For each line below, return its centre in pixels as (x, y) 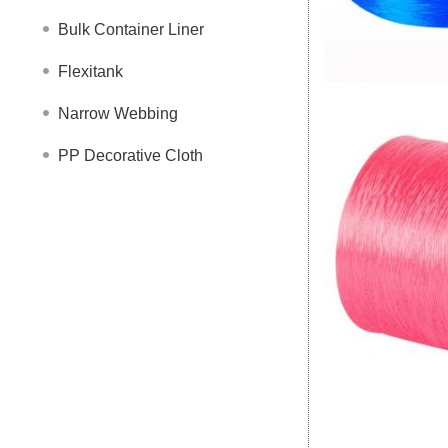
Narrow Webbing (118, 113)
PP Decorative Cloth (130, 155)
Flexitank (90, 71)
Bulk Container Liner (131, 29)
